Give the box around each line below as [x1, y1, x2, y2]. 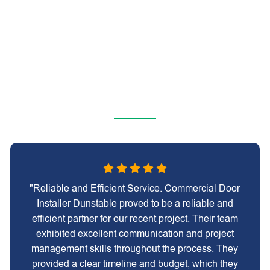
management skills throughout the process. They [31, 243, 239, 254]
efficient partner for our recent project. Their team [31, 213, 238, 224]
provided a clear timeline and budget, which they [31, 259, 238, 269]
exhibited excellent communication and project [36, 228, 234, 239]
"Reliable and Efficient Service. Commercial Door [30, 183, 240, 193]
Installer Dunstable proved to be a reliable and [36, 198, 233, 209]
